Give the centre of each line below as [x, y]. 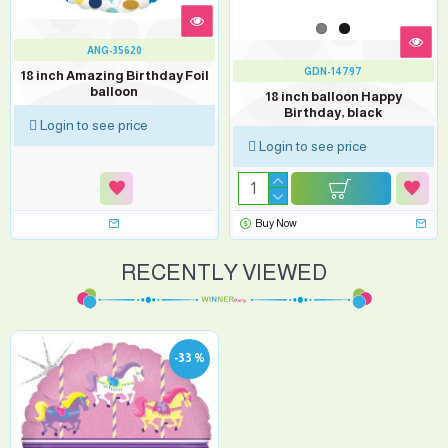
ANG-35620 [114, 50]
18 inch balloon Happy [333, 96]
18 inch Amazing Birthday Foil [114, 75]
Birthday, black [333, 112]
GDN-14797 [333, 71]
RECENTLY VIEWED [224, 272]
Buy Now [276, 222]
